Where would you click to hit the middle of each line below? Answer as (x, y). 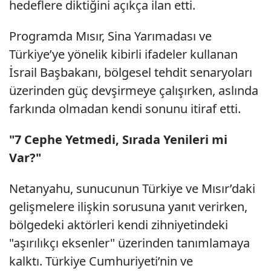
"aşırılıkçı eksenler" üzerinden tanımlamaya (129, 243)
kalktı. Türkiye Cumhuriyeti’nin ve (101, 261)
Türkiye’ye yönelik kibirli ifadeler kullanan (123, 54)
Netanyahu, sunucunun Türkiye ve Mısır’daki (132, 189)
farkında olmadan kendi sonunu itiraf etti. (125, 109)
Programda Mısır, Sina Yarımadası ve (110, 36)
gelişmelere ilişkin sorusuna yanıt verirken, (128, 207)
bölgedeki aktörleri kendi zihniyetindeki (119, 225)
